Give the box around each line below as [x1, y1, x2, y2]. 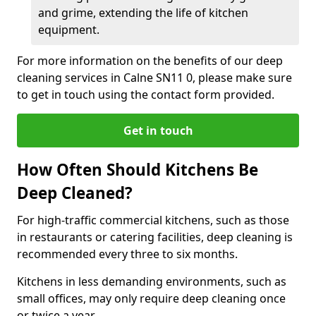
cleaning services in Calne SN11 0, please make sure [17, 70, 292, 85]
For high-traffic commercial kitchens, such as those [17, 212, 289, 228]
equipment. [38, 22, 99, 37]
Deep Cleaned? [17, 182, 133, 204]
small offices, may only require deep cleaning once [17, 291, 286, 306]
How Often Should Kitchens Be [17, 159, 258, 181]
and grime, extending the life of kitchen [38, 5, 248, 20]
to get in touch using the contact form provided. [17, 87, 274, 102]
